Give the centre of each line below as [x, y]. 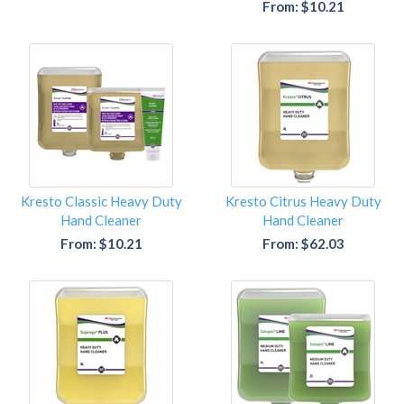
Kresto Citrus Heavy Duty [303, 202]
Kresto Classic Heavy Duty [101, 202]
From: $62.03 [303, 244]
